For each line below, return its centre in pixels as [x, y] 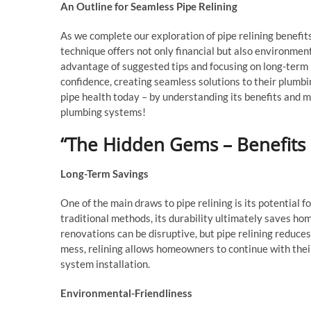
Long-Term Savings [104, 174]
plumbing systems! [103, 112]
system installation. [105, 264]
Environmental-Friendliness [126, 293]
